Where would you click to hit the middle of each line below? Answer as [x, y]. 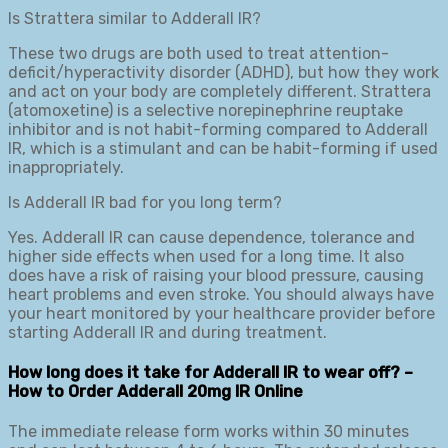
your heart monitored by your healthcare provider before [221, 313]
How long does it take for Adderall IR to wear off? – [210, 372]
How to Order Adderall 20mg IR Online [155, 391]
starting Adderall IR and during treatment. [167, 332]
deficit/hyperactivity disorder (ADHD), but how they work [223, 72]
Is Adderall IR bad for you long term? [145, 202]
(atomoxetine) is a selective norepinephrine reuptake [205, 110]
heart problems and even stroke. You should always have [221, 294]
